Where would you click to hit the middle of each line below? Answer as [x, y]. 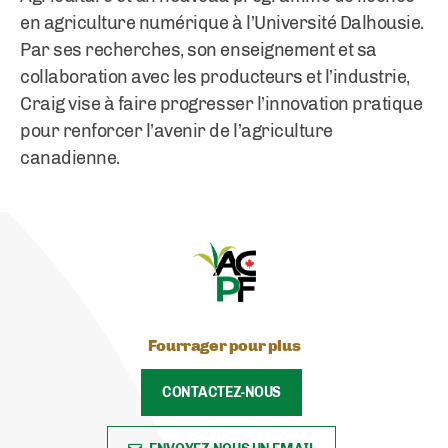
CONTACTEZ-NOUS [221, 392]
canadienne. [70, 158]
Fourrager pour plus [224, 345]
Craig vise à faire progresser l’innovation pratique [221, 104]
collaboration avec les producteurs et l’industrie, [215, 77]
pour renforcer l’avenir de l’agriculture [176, 131]
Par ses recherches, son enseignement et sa [198, 50]
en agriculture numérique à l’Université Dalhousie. [222, 23]
